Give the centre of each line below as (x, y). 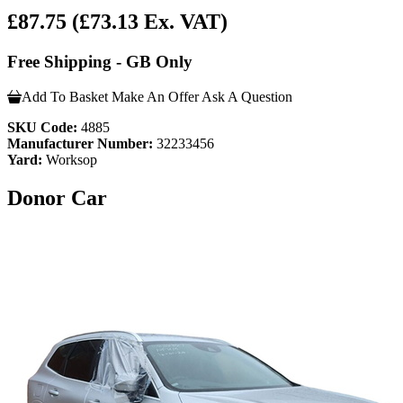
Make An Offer (155, 96)
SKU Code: (42, 127)
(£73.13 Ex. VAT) (150, 22)
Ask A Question (247, 96)
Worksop (70, 159)
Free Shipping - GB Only (100, 62)
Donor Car (57, 197)
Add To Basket (65, 96)
